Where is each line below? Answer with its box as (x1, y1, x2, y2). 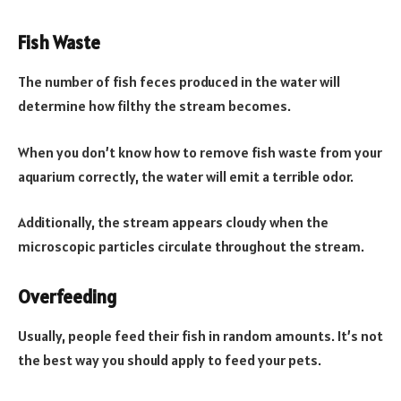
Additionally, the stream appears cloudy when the (18, 213, 328, 232)
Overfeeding (18, 286, 116, 310)
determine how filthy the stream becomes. (18, 97, 291, 115)
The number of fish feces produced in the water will (18, 73, 340, 91)
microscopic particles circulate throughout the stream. (18, 237, 364, 256)
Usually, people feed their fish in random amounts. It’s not (18, 327, 383, 346)
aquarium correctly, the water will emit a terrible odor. (18, 166, 354, 185)
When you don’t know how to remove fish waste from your (18, 142, 382, 161)
